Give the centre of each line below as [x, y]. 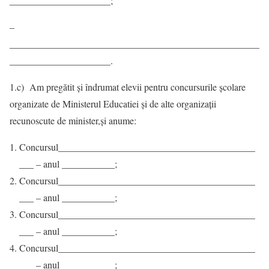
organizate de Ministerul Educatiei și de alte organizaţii [113, 104]
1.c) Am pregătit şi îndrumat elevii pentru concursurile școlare [128, 87]
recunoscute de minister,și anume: [73, 121]
